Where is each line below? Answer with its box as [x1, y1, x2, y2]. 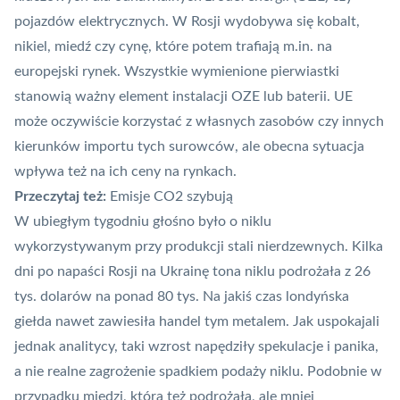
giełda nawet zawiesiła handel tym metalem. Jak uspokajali [14, 314, 379, 329]
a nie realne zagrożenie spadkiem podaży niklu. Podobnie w [14, 364, 382, 379]
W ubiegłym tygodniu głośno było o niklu [14, 214, 271, 229]
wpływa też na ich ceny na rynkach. [14, 164, 237, 179]
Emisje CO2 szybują [110, 189, 233, 204]
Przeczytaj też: [14, 189, 106, 204]
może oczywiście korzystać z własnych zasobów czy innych [14, 114, 384, 129]
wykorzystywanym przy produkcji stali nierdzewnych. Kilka [14, 239, 383, 254]
